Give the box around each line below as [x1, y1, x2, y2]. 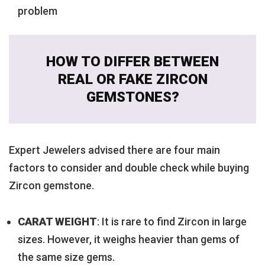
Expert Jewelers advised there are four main [9, 143, 220, 156]
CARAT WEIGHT [18, 215, 97, 228]
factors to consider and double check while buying [9, 161, 249, 174]
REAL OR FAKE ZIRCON [57, 70, 208, 88]
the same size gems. [18, 250, 115, 263]
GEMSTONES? [86, 88, 179, 105]
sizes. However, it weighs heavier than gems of [18, 232, 240, 245]
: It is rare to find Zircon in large [97, 215, 247, 228]
